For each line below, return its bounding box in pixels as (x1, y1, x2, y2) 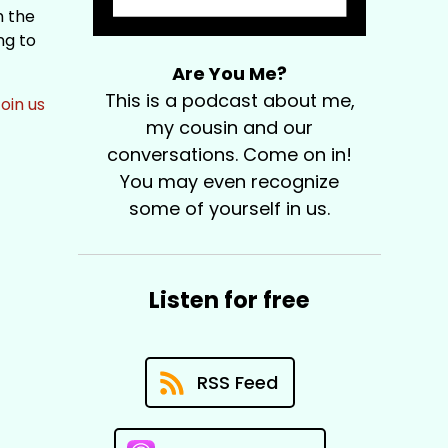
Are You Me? (172, 61, 288, 87)
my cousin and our (146, 115, 314, 141)
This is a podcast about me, (104, 88, 355, 114)
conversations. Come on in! (107, 142, 353, 168)
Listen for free (149, 284, 311, 317)
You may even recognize (120, 169, 340, 195)
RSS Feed (196, 370, 278, 396)
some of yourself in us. (129, 196, 331, 222)
